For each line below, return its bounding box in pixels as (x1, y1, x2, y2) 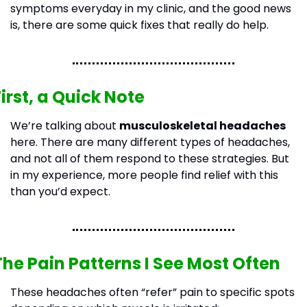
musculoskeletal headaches (119, 118, 286, 134)
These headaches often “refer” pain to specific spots (10, 284, 295, 300)
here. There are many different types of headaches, (10, 134, 290, 150)
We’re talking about (10, 118, 119, 134)
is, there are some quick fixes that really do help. (10, 17, 269, 33)
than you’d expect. (10, 184, 110, 199)
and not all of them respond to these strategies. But (10, 151, 289, 167)
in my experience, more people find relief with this (10, 167, 278, 183)
